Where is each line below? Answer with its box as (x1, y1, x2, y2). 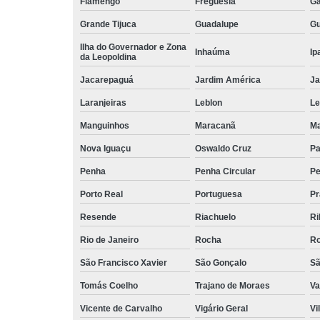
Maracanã (195, 120, 236, 131)
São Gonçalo (195, 257, 246, 268)
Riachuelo (195, 211, 236, 222)
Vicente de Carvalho (80, 303, 162, 314)
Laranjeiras (80, 97, 126, 108)
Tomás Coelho (80, 280, 138, 291)
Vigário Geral (195, 303, 248, 314)
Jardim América (195, 74, 261, 85)
